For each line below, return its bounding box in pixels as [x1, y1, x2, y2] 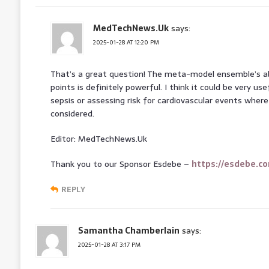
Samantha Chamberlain [77, 223, 180, 237]
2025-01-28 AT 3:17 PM [77, 239, 141, 250]
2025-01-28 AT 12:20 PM [92, 37, 159, 47]
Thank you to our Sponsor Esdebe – [50, 157, 192, 171]
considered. [50, 106, 94, 120]
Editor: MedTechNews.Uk [50, 131, 147, 145]
